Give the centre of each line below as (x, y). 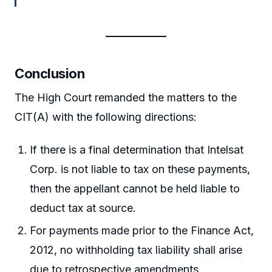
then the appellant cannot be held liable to (135, 188)
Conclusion (50, 74)
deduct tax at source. (83, 208)
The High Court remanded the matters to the (126, 98)
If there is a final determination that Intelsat (137, 149)
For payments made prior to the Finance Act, (142, 231)
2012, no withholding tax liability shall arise (136, 250)
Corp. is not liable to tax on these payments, (140, 169)
